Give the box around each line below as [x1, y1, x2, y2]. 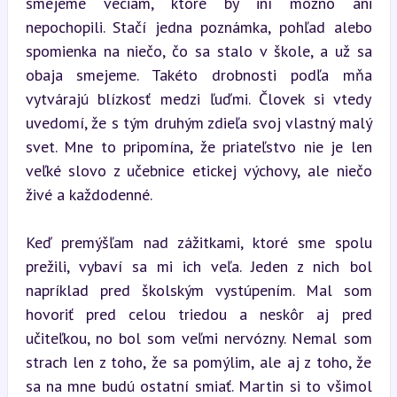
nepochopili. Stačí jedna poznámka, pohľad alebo [25, 16, 372, 37]
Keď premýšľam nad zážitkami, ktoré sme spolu [25, 231, 372, 253]
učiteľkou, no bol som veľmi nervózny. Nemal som [25, 327, 372, 348]
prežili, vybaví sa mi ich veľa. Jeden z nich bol [25, 255, 372, 276]
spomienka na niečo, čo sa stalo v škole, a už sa [25, 40, 372, 61]
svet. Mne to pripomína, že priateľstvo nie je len [25, 136, 372, 157]
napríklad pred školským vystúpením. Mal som [25, 279, 372, 300]
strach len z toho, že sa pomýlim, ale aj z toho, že [25, 351, 372, 372]
